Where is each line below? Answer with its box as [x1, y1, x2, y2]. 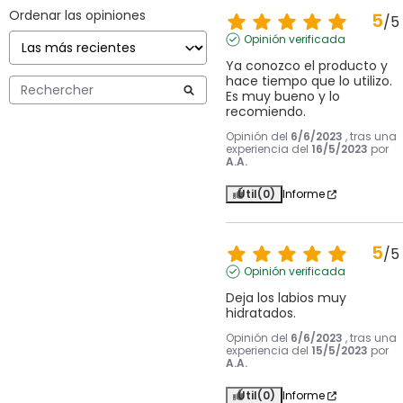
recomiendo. [225, 103, 306, 121]
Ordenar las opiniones [9, 6, 146, 25]
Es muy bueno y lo [225, 87, 340, 106]
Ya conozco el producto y [225, 57, 388, 76]
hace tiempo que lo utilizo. [225, 72, 392, 91]
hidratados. [225, 304, 296, 323]
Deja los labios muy [225, 289, 346, 308]
